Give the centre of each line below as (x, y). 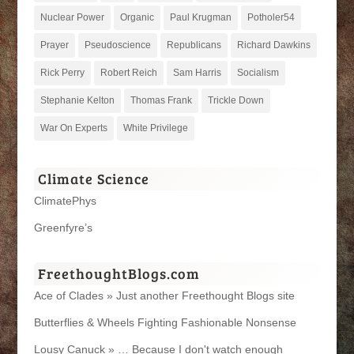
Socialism (258, 73)
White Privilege (155, 128)
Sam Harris (197, 73)
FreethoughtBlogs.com (119, 274)
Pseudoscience (117, 45)
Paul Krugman (200, 18)
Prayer (54, 45)
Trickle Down (235, 101)
